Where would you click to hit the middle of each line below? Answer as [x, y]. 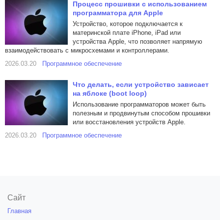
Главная [19, 211]
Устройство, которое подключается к [128, 24]
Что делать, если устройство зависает [141, 84]
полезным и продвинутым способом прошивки [141, 113]
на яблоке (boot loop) [110, 93]
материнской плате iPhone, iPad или [127, 33]
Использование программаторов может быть [139, 104]
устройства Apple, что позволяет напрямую [137, 41]
